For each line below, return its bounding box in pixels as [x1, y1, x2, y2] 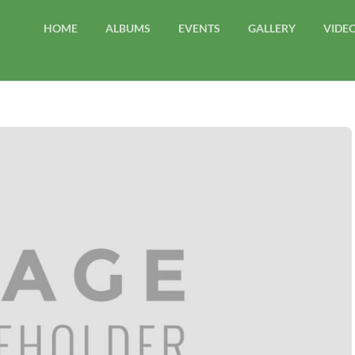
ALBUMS [105, 21, 151, 35]
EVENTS [178, 21, 220, 35]
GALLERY [248, 21, 296, 35]
